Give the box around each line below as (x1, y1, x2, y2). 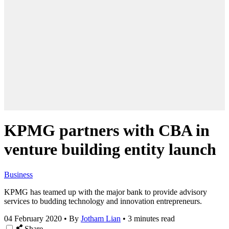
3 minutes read (128, 214, 175, 223)
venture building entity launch (4, 140, 216, 159)
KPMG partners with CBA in (4, 121, 210, 140)
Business (4, 170, 33, 179)
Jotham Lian (81, 214, 121, 223)
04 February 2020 (4, 214, 62, 223)
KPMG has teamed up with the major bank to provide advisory (4, 187, 207, 196)
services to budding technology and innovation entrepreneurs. (4, 196, 202, 205)
